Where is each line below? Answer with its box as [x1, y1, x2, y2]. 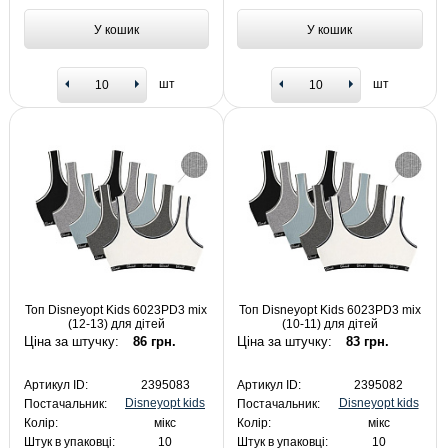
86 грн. [132, 334, 176, 349]
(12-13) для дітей [67, 317, 165, 332]
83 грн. [346, 334, 390, 349]
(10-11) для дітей [281, 317, 378, 332]
